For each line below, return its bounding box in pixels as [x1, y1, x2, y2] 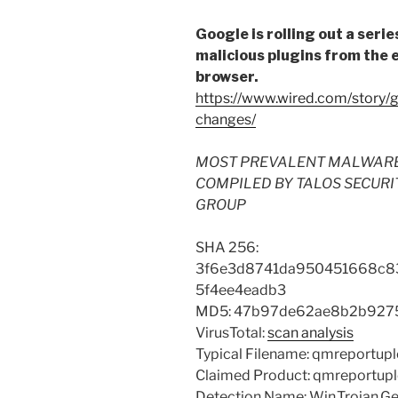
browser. [195, 68, 259, 86]
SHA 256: [195, 239, 259, 257]
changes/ [195, 111, 256, 129]
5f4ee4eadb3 [195, 282, 286, 299]
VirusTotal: [195, 324, 267, 342]
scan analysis [267, 324, 354, 342]
